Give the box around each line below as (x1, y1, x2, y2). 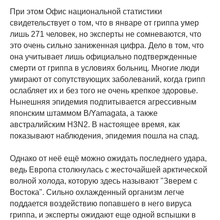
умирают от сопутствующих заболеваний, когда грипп (10, 75, 205, 84)
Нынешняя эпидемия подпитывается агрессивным (10, 98, 196, 107)
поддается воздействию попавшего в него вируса (10, 199, 192, 208)
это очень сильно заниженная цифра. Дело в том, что (10, 41, 204, 50)
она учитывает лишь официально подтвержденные (10, 53, 197, 61)
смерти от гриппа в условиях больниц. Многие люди (10, 64, 199, 73)
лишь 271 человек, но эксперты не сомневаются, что (10, 30, 201, 39)
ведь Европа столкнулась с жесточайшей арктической (10, 165, 207, 174)
